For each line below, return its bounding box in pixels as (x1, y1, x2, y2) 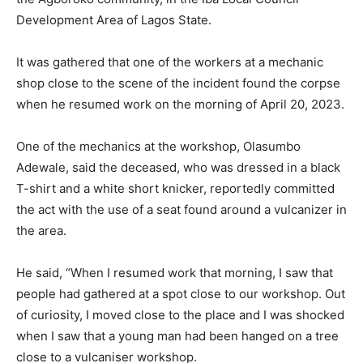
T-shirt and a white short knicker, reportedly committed (16, 181, 335, 196)
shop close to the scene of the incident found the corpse (16, 75, 340, 91)
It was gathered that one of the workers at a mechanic (16, 54, 323, 70)
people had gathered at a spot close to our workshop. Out (16, 286, 345, 301)
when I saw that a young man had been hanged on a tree (16, 328, 339, 344)
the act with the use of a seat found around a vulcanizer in (16, 202, 347, 217)
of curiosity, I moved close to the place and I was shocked (16, 307, 344, 322)
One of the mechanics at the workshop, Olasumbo (16, 139, 301, 154)
